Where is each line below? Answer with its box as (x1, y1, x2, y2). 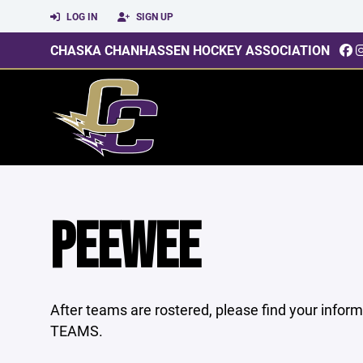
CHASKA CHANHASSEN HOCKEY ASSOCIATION (50, 41, 330, 58)
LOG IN (64, 10, 97, 23)
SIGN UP (134, 10, 173, 23)
